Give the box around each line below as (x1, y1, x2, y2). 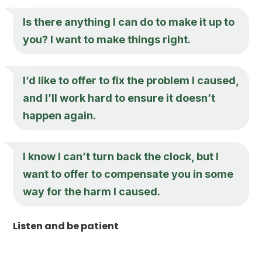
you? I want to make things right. (23, 33, 191, 46)
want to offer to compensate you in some (23, 167, 234, 180)
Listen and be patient (13, 219, 119, 233)
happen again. (23, 109, 96, 122)
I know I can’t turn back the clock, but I (23, 150, 219, 163)
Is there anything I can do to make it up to (23, 15, 235, 28)
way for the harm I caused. (23, 185, 161, 198)
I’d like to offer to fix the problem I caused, (23, 74, 239, 87)
